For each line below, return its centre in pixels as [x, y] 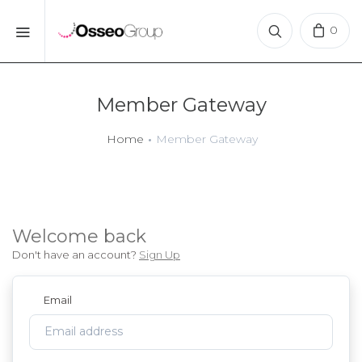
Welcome [58, 236]
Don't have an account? [76, 255]
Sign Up [160, 255]
